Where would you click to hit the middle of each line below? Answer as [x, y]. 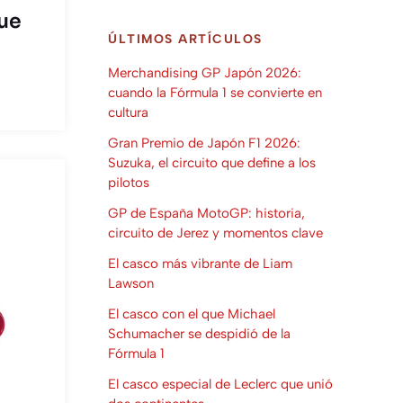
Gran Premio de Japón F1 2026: [204, 143]
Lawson [131, 283]
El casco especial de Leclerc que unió [220, 384]
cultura [128, 112]
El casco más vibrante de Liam [200, 263]
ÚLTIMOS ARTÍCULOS [185, 39]
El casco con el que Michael [192, 313]
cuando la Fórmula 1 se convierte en [215, 92]
